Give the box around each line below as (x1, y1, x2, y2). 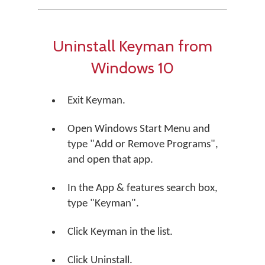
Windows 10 (91, 58, 174, 77)
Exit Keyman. (67, 95, 125, 106)
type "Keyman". (67, 198, 139, 209)
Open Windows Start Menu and (67, 124, 210, 135)
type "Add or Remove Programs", (67, 139, 218, 150)
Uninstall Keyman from (53, 36, 212, 56)
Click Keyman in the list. (67, 227, 173, 238)
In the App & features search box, (67, 183, 218, 194)
